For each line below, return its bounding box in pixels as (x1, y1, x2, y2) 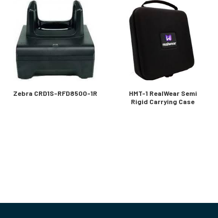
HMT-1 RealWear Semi (128, 89, 197, 97)
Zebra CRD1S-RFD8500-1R (13, 89, 97, 97)
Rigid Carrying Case (131, 97, 195, 106)
